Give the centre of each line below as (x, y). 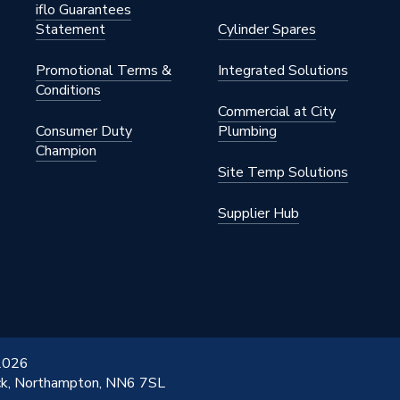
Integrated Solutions (283, 71)
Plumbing (247, 131)
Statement (71, 29)
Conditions (68, 90)
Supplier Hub (258, 213)
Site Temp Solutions (283, 172)
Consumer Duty (84, 131)
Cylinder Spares (267, 29)
